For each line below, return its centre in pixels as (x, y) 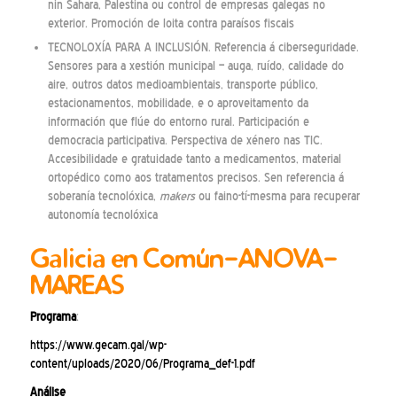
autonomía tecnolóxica (102, 214)
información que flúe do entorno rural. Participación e (178, 121)
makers (177, 196)
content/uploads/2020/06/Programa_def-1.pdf (142, 364)
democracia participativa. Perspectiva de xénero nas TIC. (185, 140)
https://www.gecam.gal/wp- (98, 346)
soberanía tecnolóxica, (103, 196)
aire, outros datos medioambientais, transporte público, (183, 84)
